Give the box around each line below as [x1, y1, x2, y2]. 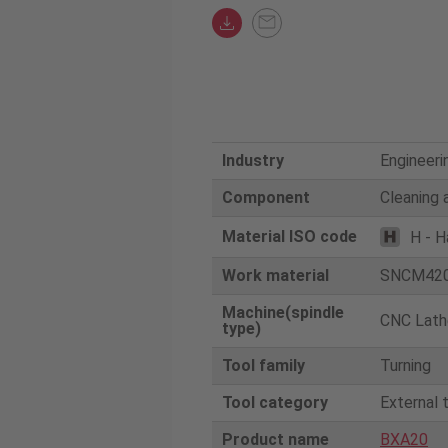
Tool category [222, 393, 328, 412]
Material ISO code [222, 227, 357, 246]
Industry [222, 151, 284, 170]
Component [222, 188, 310, 207]
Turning [380, 356, 431, 375]
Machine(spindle [222, 303, 344, 322]
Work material [222, 266, 329, 285]
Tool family [222, 356, 305, 375]
